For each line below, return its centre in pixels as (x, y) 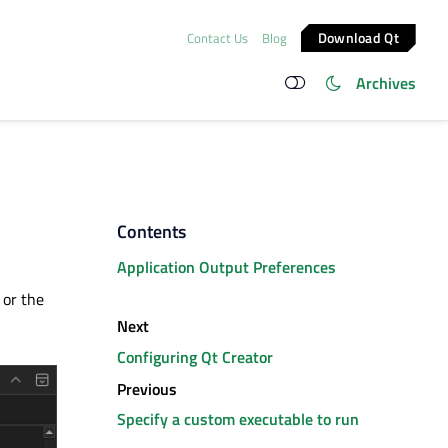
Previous (146, 388)
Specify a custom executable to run (237, 419)
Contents (151, 231)
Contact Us (217, 37)
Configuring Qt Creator (194, 356)
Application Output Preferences (226, 267)
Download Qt (359, 37)
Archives (386, 83)
